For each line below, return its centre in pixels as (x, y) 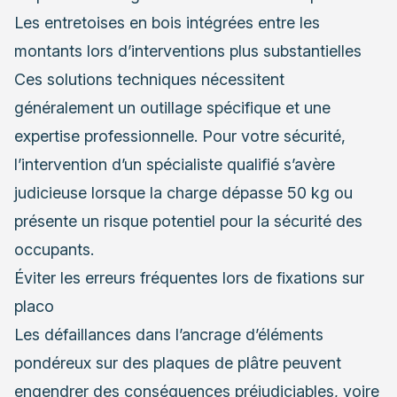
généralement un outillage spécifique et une (172, 108)
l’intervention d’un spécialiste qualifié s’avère (175, 165)
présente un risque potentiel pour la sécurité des (188, 222)
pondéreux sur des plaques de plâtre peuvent (178, 363)
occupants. (54, 250)
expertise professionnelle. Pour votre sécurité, (180, 136)
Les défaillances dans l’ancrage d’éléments (169, 335)
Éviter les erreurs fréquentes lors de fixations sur (189, 278)
